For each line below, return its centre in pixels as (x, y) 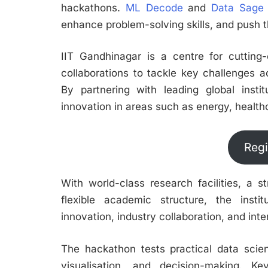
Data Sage (238, 7)
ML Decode (154, 7)
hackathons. (93, 7)
